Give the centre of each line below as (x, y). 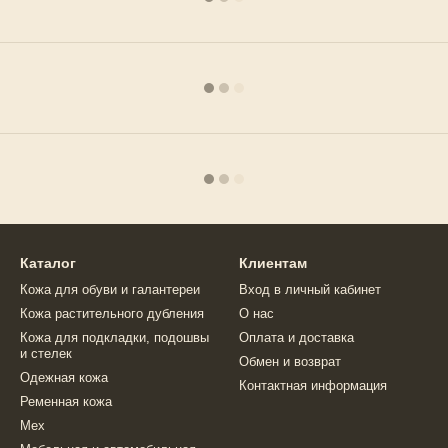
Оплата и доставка (296, 337)
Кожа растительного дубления (112, 313)
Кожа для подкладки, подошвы (114, 337)
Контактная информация (313, 385)
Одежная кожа (64, 377)
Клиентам (273, 263)
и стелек (46, 353)
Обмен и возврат (290, 361)
